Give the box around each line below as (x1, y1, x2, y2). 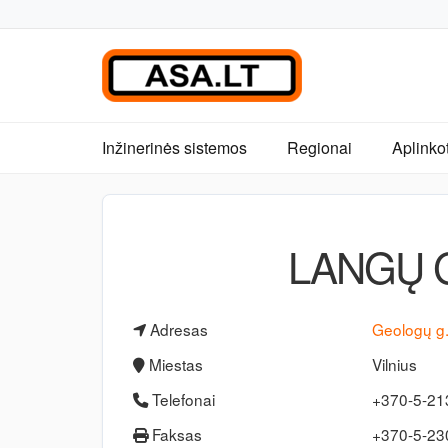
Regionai (287, 136, 352, 159)
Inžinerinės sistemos (102, 136, 247, 159)
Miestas (145, 353, 203, 375)
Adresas (146, 318, 208, 340)
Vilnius (372, 353, 418, 375)
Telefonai (148, 388, 215, 410)
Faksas (148, 423, 202, 445)
